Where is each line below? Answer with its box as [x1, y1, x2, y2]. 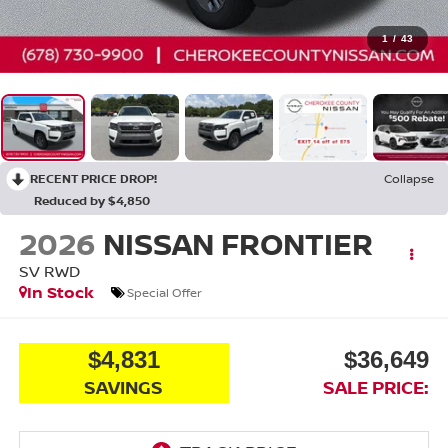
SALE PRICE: [323, 374, 430, 399]
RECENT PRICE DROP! [30, 169, 157, 187]
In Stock [26, 281, 94, 304]
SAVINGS [84, 374, 164, 399]
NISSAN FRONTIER [102, 223, 373, 265]
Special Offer [126, 283, 202, 301]
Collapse [384, 169, 434, 187]
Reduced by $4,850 [34, 191, 150, 209]
